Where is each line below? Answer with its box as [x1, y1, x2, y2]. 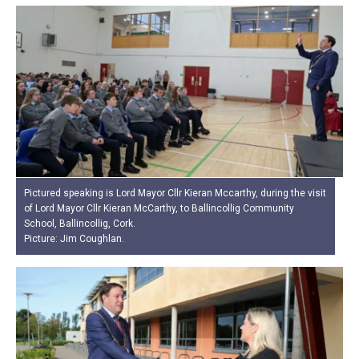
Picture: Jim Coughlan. [24, 232, 124, 244]
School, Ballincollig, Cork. [24, 217, 135, 229]
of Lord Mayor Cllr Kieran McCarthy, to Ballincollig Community [24, 202, 294, 214]
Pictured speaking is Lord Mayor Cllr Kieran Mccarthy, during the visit [24, 187, 326, 199]
